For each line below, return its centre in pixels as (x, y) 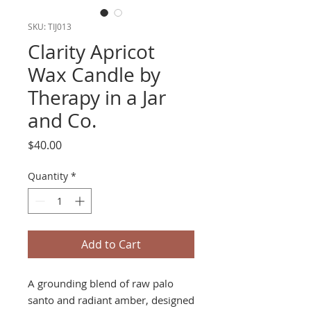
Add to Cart (111, 244)
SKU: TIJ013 (50, 26)
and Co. (62, 120)
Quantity (48, 176)
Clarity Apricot (91, 52)
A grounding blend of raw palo (101, 283)
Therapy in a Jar (97, 98)
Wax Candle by (94, 75)
